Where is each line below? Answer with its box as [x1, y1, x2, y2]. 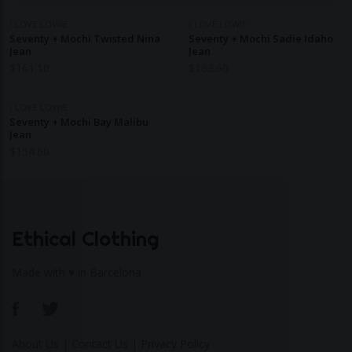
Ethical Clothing [12, 226, 159, 251]
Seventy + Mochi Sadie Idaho [189, 31, 333, 46]
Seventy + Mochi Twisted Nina [9, 31, 160, 46]
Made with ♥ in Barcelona [12, 265, 141, 280]
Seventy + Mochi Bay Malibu [9, 115, 148, 129]
